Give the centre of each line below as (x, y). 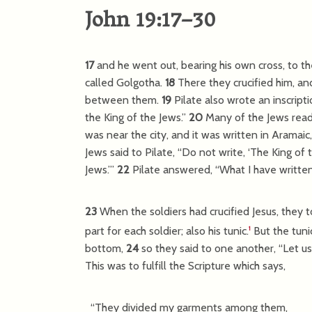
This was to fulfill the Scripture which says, (185, 265)
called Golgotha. (125, 82)
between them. (123, 100)
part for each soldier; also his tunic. (167, 231)
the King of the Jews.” (137, 117)
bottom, (106, 248)
